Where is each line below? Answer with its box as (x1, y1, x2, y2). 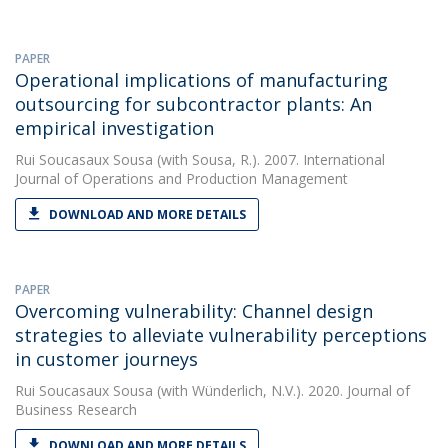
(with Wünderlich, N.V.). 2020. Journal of (153, 381, 410, 400)
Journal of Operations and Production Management (15, 169, 348, 188)
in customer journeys (15, 347, 198, 371)
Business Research (15, 400, 137, 419)
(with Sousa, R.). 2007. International (153, 150, 385, 169)
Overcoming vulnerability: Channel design (15, 299, 373, 323)
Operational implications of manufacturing (15, 68, 388, 92)
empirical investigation (15, 116, 214, 140)
